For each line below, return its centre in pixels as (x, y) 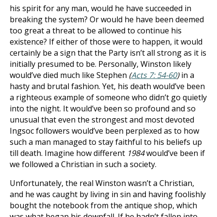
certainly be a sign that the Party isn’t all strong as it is (108, 53)
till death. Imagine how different (68, 153)
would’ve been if (176, 153)
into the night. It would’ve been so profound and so (103, 108)
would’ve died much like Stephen (69, 75)
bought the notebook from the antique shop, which (103, 205)
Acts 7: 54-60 (154, 75)
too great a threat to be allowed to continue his (96, 31)
